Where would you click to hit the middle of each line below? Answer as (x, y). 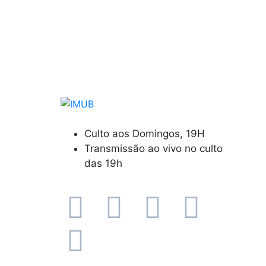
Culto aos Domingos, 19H (145, 133)
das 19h (103, 163)
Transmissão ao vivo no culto (153, 148)
